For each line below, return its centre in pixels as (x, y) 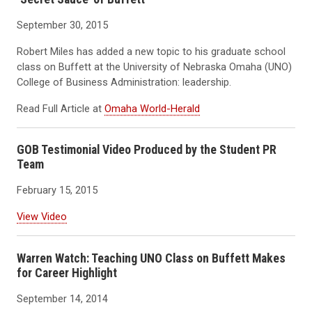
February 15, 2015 (57, 190)
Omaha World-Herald (152, 108)
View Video (42, 217)
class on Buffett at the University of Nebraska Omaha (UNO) (154, 67)
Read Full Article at (61, 108)
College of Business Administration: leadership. (124, 82)
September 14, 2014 (62, 299)
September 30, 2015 (62, 25)
